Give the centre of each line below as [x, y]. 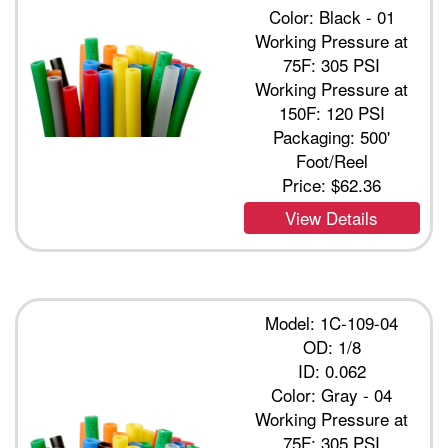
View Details [332, 218]
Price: [307, 185]
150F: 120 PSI [331, 113]
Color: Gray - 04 [332, 395]
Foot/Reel [331, 161]
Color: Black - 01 [331, 17]
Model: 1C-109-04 [332, 323]
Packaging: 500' [332, 137]
